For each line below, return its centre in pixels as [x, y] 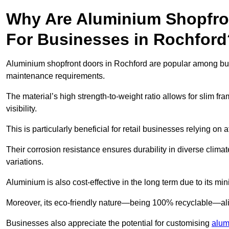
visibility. [22, 109]
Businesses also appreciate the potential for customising [109, 223]
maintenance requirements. [56, 76]
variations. [26, 162]
